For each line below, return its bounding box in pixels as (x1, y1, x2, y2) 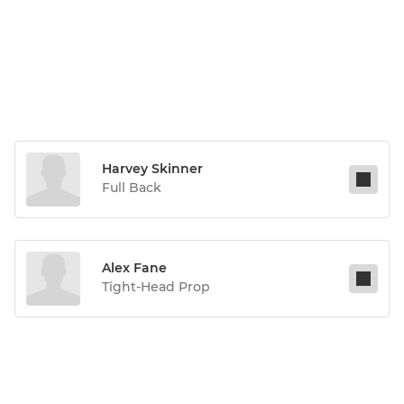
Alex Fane (102, 260, 167, 277)
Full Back (102, 179, 161, 197)
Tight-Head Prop (102, 279, 210, 296)
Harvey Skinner (102, 161, 203, 178)
